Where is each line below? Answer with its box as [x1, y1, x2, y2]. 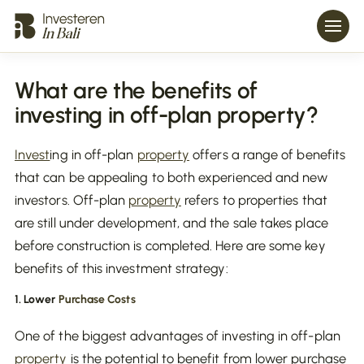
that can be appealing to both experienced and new [15, 169, 328, 185]
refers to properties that [180, 192, 327, 208]
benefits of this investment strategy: [15, 260, 228, 276]
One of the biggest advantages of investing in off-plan [15, 327, 340, 344]
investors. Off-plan [15, 192, 129, 208]
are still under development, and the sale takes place [15, 214, 328, 231]
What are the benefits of [15, 76, 258, 104]
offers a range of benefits [189, 146, 345, 162]
